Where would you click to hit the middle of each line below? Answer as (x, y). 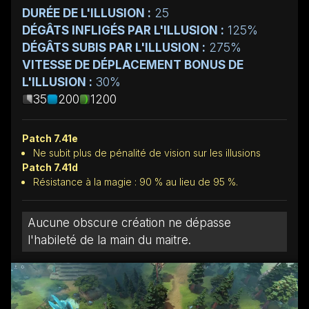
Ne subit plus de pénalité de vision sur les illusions (147, 152)
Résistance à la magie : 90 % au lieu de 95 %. (136, 181)
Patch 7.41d (50, 167)
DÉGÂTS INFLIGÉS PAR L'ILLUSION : (123, 30)
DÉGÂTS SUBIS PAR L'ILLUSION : (114, 47)
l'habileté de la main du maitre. (109, 240)
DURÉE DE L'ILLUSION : (87, 13)
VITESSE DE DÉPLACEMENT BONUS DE (133, 64)
